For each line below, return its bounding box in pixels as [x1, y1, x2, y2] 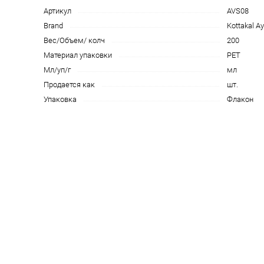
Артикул [44, 6, 71, 15]
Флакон [227, 95, 253, 104]
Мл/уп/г [44, 65, 71, 74]
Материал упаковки [44, 51, 112, 60]
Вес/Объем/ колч [44, 36, 105, 45]
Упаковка [44, 95, 77, 104]
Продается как [44, 80, 95, 89]
